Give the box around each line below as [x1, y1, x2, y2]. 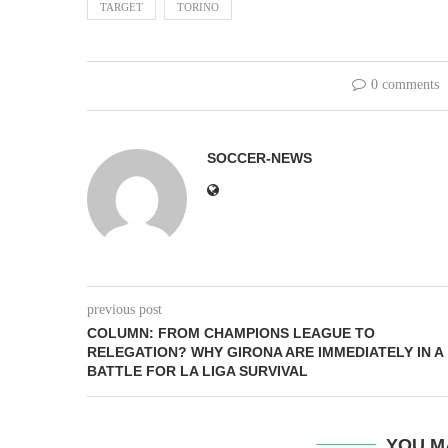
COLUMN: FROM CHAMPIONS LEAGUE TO [87, 325, 375, 341]
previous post [87, 302, 162, 317]
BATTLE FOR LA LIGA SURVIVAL [87, 363, 308, 379]
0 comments [370, 77, 439, 92]
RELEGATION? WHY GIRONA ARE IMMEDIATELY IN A [87, 344, 443, 360]
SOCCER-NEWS [207, 150, 312, 166]
